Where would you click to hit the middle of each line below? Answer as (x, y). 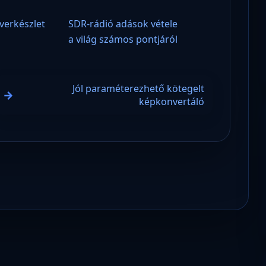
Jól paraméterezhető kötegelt (138, 88)
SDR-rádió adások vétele (123, 23)
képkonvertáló (171, 101)
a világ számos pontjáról (123, 39)
